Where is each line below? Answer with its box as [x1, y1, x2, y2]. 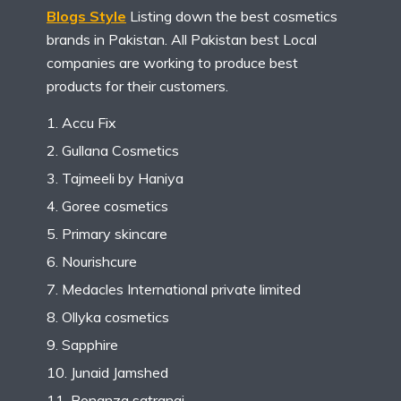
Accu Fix [62, 114, 116, 132]
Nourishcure [62, 252, 137, 271]
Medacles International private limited [62, 280, 301, 299]
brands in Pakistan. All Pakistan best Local [47, 30, 317, 49]
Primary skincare [62, 225, 167, 243]
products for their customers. [47, 77, 228, 96]
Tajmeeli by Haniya [62, 169, 183, 188]
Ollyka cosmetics [62, 308, 169, 327]
